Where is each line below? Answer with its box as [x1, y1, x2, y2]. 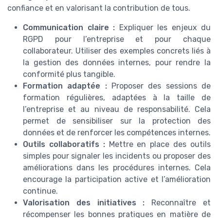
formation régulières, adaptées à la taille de [23, 93, 211, 102]
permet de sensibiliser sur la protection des [23, 116, 211, 126]
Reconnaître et [145, 198, 211, 207]
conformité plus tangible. [23, 70, 115, 79]
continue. [23, 186, 58, 196]
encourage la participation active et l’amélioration [23, 175, 211, 184]
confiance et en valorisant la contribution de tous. [7, 3, 190, 13]
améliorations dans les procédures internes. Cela [23, 163, 211, 172]
